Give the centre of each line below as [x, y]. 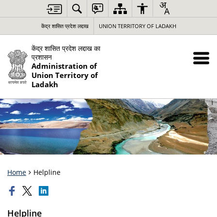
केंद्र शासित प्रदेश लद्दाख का [66, 48]
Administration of [64, 66]
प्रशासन [42, 57]
